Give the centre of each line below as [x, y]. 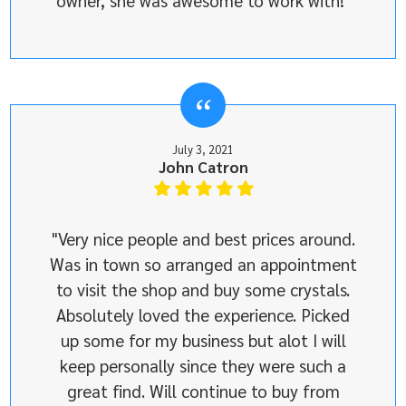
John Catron [203, 167]
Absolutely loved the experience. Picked [203, 315]
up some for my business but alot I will [203, 340]
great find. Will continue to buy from [203, 391]
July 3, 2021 [203, 150]
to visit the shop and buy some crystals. [203, 290]
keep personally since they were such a [203, 366]
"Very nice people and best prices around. [203, 239]
